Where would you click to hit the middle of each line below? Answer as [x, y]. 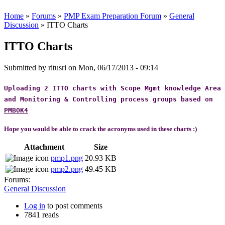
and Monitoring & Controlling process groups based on [108, 99]
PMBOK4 [16, 110]
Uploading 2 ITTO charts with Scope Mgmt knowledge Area [113, 88]
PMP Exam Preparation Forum [113, 16]
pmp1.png [67, 158]
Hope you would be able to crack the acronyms [71, 129]
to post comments [74, 206]
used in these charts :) [167, 129]
